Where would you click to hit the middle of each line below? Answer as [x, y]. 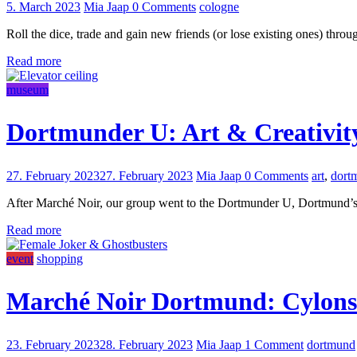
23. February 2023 [53, 344]
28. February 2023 [146, 344]
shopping [60, 258]
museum [27, 89]
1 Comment [274, 344]
